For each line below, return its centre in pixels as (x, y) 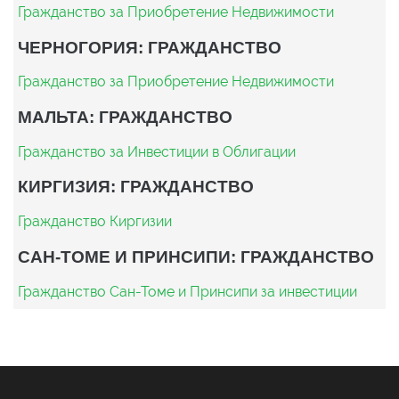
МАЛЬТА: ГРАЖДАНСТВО (125, 116)
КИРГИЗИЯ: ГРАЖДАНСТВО (136, 187)
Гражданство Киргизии (95, 222)
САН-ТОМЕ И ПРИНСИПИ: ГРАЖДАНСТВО (196, 256)
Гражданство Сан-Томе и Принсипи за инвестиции (187, 291)
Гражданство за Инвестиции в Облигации (157, 151)
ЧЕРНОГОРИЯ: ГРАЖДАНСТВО (150, 47)
